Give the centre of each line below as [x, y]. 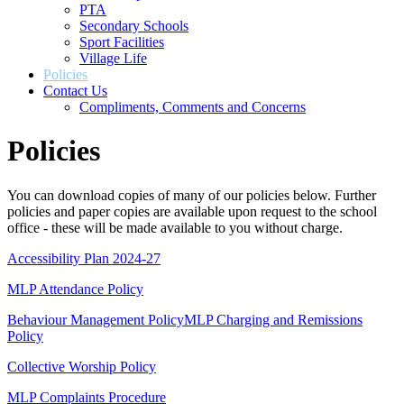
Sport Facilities [122, 41]
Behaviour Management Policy [96, 319]
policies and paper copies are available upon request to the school [192, 211]
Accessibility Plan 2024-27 [84, 258]
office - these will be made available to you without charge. [175, 227]
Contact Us [75, 90]
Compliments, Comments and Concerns [193, 106]
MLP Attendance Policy [75, 289]
